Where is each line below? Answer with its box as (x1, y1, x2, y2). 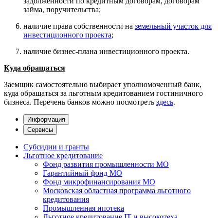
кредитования (43, 195, 89, 203)
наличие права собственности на (23, 21, 135, 30)
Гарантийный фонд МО (43, 168, 122, 177)
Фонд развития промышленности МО (43, 160, 169, 168)
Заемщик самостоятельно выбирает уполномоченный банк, (4, 80, 201, 89)
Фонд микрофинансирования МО (43, 177, 155, 186)
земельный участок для (135, 21, 212, 30)
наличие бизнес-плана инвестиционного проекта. (23, 47, 189, 55)
